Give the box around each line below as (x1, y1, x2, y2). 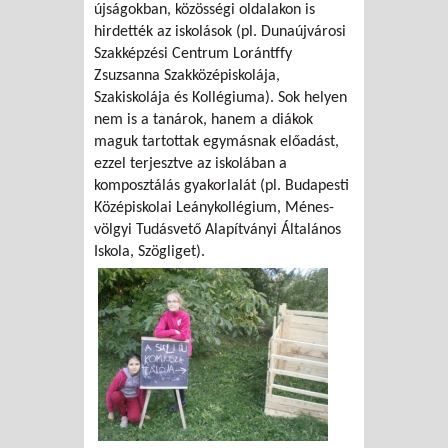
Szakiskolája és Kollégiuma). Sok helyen (94, 89, 347, 106)
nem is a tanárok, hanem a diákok (94, 111, 313, 128)
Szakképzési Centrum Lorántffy (94, 45, 292, 62)
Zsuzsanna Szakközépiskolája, (94, 67, 280, 84)
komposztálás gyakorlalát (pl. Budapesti (94, 177, 349, 194)
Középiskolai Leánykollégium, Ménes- (94, 199, 334, 216)
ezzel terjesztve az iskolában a (94, 155, 287, 172)
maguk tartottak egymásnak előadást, (94, 133, 339, 150)
